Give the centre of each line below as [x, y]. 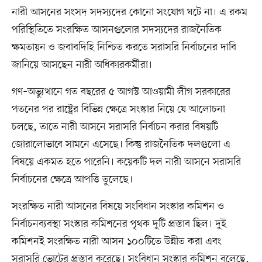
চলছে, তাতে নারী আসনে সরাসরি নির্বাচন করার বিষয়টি [115, 127]
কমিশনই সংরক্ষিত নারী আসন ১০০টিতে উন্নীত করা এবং [116, 241]
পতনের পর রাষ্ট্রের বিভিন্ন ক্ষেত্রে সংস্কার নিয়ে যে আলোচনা [118, 109]
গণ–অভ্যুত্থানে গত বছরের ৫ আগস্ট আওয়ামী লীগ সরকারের [121, 92]
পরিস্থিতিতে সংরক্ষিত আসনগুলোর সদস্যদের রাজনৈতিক [116, 30]
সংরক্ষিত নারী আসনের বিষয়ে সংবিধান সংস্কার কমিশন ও [118, 206]
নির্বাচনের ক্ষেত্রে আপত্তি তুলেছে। [72, 179]
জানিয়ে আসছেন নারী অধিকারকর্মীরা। [82, 65]
